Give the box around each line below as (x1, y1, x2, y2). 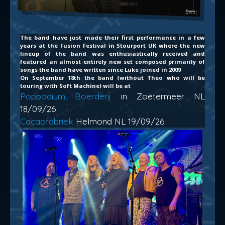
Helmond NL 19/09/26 (76, 116, 164, 127)
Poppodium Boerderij (20, 90, 111, 101)
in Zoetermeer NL (111, 90, 205, 101)
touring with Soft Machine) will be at (20, 81, 131, 89)
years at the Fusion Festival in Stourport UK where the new (20, 41, 205, 49)
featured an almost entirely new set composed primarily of (20, 57, 205, 65)
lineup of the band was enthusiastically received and (20, 49, 205, 57)
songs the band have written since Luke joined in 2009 (20, 65, 181, 73)
